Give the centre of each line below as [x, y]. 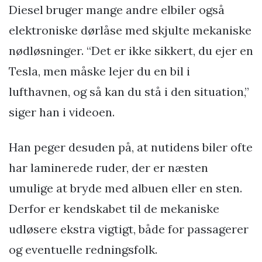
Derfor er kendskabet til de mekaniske [114, 208]
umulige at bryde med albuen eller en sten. [125, 188]
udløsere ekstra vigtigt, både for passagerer [129, 229]
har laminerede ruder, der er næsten [108, 167]
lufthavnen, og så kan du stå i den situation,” [129, 91]
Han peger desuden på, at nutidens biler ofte [131, 147]
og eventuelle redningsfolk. [83, 249]
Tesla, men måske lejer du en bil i [99, 71]
